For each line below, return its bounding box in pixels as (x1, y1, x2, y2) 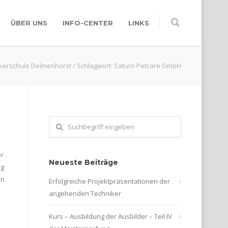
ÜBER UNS (11, 19, 47, 27)
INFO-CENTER (63, 19, 113, 27)
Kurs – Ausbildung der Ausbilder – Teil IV (49, 212, 172, 221)
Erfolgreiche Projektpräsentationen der (49, 177, 170, 186)
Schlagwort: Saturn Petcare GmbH (77, 61, 181, 70)
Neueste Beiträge (49, 158, 118, 167)
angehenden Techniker (49, 189, 121, 198)
